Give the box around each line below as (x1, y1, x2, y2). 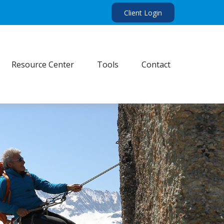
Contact (141, 59, 171, 70)
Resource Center (11, 59, 74, 70)
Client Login (124, 7, 162, 17)
